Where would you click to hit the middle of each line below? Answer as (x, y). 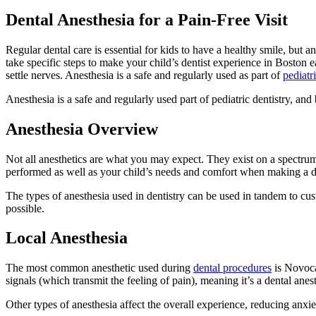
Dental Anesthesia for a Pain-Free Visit (147, 19)
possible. (25, 208)
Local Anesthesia (67, 238)
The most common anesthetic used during (99, 268)
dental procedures (232, 268)
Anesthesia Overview (82, 129)
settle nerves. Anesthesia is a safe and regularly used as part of (144, 75)
